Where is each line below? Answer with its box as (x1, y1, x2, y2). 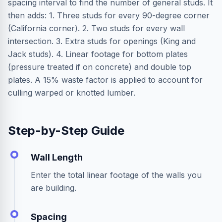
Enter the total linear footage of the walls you (31, 170, 202, 180)
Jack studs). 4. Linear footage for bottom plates (8, 49, 188, 59)
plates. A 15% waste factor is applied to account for (8, 75, 203, 85)
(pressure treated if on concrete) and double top (8, 62, 191, 72)
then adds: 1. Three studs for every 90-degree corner (8, 10, 210, 20)
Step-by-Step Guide (8, 123, 124, 138)
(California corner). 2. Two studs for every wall (8, 23, 185, 33)
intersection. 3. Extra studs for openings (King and (8, 36, 196, 46)
